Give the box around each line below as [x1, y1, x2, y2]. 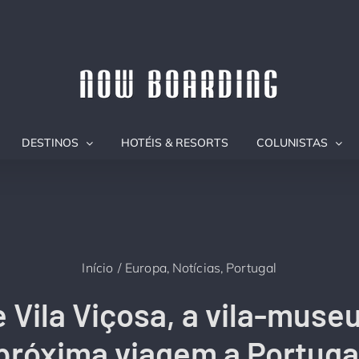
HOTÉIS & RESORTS [120, 135, 228, 150]
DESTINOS [21, 135, 79, 150]
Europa [124, 259, 167, 276]
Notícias [171, 259, 221, 276]
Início [82, 259, 114, 276]
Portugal [226, 259, 277, 276]
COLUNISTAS [256, 135, 328, 150]
